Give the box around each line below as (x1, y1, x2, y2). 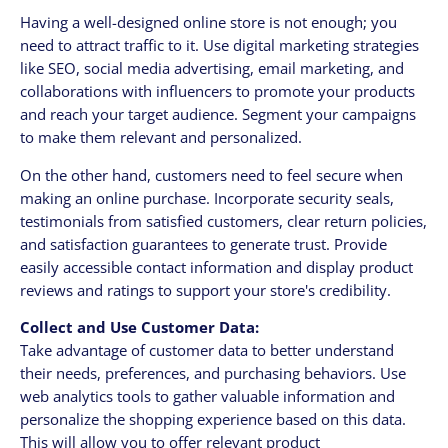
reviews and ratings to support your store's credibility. (20, 279, 391, 300)
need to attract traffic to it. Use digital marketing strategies (20, 34, 419, 55)
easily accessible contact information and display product (20, 256, 413, 277)
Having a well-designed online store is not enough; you (20, 11, 397, 32)
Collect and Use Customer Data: (20, 317, 259, 338)
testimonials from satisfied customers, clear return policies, (20, 210, 427, 231)
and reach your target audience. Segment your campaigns (20, 103, 416, 124)
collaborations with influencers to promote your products (20, 80, 415, 101)
